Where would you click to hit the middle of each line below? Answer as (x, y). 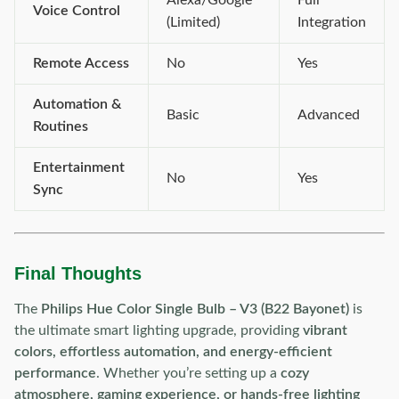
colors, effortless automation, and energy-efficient (173, 352)
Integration (332, 22)
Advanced (329, 115)
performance (55, 373)
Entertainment (79, 167)
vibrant (325, 330)
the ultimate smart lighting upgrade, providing (159, 330)
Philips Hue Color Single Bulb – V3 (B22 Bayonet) (195, 309)
